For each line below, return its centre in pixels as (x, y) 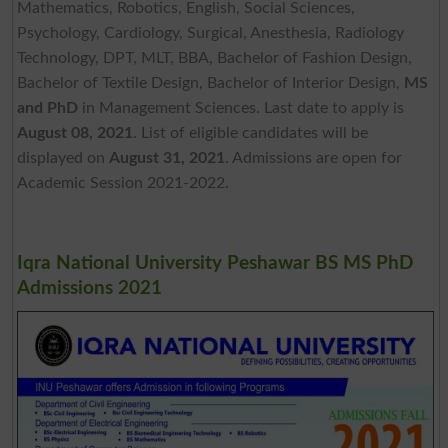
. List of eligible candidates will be (250, 132)
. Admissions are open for (313, 157)
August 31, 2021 (166, 157)
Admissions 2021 (89, 288)
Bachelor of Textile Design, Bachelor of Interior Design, (210, 82)
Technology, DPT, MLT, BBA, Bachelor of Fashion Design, (214, 57)
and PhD (47, 107)
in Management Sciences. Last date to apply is (240, 107)
